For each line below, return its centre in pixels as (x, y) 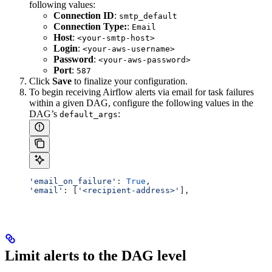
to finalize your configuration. (130, 81)
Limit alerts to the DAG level (96, 255)
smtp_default (148, 16)
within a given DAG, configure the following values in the (141, 103)
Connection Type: (90, 26)
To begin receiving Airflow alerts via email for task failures (141, 92)
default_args (89, 114)
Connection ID (84, 15)
